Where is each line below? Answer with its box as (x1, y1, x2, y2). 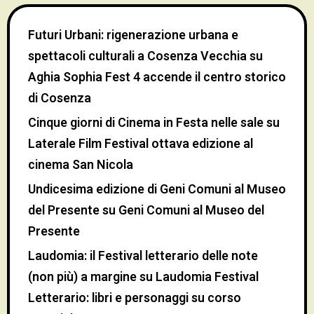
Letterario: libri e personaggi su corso (28, 289, 241, 308)
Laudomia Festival (156, 268, 259, 287)
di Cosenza (28, 89, 91, 109)
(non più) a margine (28, 268, 137, 287)
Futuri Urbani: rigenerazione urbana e (28, 26, 238, 46)
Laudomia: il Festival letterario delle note (28, 247, 258, 266)
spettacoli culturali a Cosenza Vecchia (28, 47, 247, 67)
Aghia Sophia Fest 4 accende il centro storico (28, 68, 286, 88)
